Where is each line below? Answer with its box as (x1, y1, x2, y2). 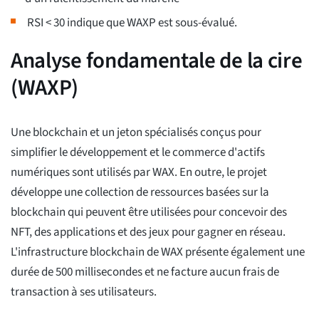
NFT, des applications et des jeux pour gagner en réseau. (11, 224, 286, 241)
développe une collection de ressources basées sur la (11, 184, 269, 202)
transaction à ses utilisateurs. (11, 283, 157, 301)
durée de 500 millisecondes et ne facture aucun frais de (11, 263, 279, 281)
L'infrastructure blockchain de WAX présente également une (11, 244, 305, 261)
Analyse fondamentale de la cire (11, 45, 303, 77)
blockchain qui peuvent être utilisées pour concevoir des (11, 204, 287, 221)
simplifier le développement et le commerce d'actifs (11, 144, 265, 162)
